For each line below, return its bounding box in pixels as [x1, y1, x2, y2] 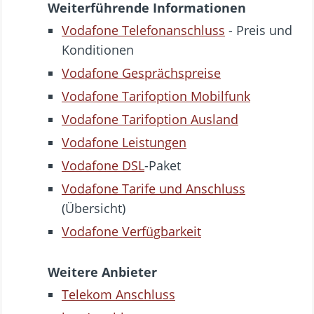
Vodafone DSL [62, 157, 144, 175]
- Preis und [225, 22, 292, 39]
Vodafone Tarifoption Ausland [62, 111, 238, 128]
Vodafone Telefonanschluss [62, 22, 225, 39]
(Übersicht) [62, 200, 125, 217]
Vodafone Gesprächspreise [62, 64, 221, 82]
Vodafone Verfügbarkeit [62, 223, 201, 240]
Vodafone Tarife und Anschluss [62, 180, 245, 198]
